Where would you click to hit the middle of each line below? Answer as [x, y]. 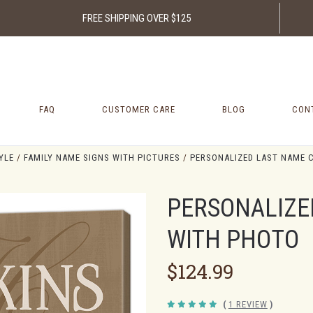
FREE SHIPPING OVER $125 [136, 18]
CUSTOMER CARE [139, 110]
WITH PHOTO [233, 239]
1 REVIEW [248, 304]
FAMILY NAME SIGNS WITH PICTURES [102, 157]
